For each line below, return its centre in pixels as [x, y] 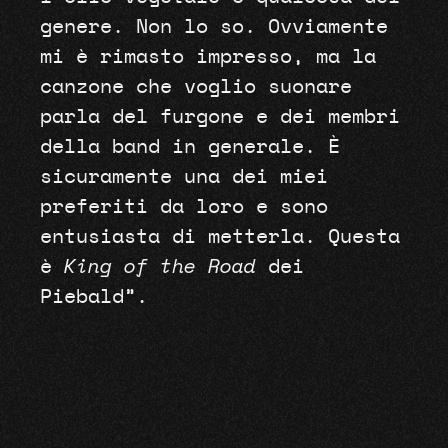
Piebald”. [93, 297]
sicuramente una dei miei [183, 177]
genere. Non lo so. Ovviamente [213, 27]
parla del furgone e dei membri [219, 117]
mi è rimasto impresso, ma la [207, 57]
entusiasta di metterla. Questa [219, 237]
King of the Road [159, 267]
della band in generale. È [189, 147]
